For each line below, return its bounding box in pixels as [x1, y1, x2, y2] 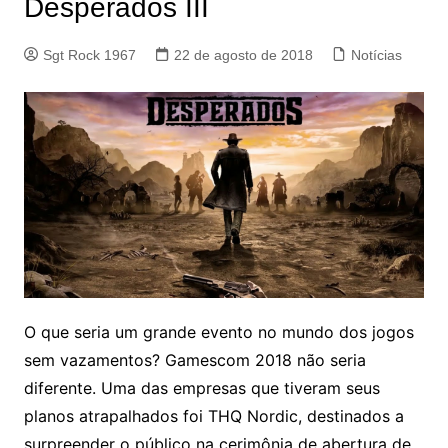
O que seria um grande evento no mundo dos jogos [23, 322, 414, 343]
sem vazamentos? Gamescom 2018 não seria [23, 350, 366, 371]
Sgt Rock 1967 [42, 46, 136, 63]
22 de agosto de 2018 [173, 46, 313, 63]
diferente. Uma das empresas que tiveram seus [23, 378, 380, 399]
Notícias [350, 46, 402, 63]
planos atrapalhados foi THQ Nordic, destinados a [23, 406, 404, 427]
